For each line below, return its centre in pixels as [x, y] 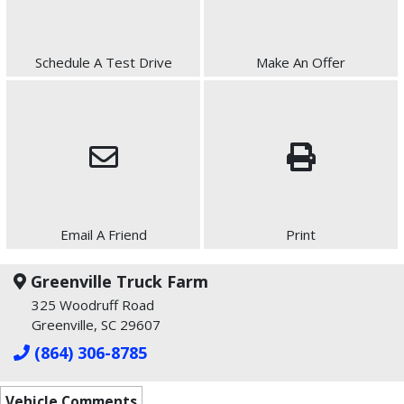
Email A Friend [103, 235]
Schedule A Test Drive [103, 63]
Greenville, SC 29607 [96, 325]
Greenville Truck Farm [117, 282]
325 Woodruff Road [93, 305]
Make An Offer [301, 63]
